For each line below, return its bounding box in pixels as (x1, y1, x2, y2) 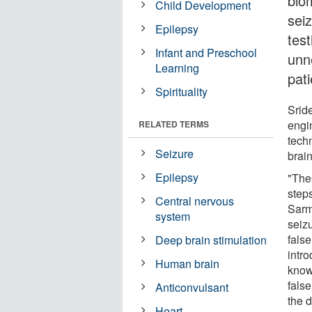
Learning (155, 59, 200, 76)
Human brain (155, 255, 220, 272)
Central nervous (155, 192, 235, 209)
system (155, 208, 191, 224)
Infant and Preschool (155, 44, 258, 61)
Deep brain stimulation (155, 231, 267, 248)
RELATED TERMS (139, 117, 209, 130)
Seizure (155, 145, 194, 162)
